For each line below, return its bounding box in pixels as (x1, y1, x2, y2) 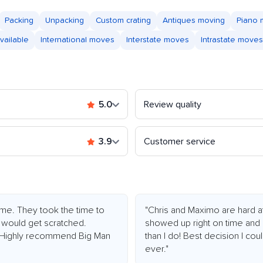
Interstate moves (126, 36, 189, 45)
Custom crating (96, 16, 151, 25)
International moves (41, 36, 114, 45)
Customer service (144, 137, 215, 147)
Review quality (144, 100, 201, 110)
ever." (145, 244, 168, 254)
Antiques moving (163, 16, 225, 25)
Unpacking (45, 16, 84, 25)
